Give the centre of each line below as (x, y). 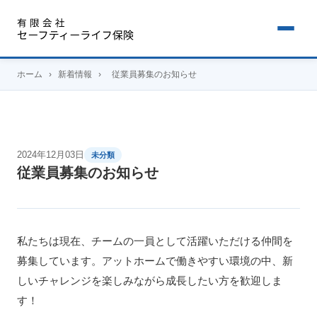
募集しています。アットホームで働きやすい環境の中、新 (155, 261)
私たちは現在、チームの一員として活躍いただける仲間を (155, 241)
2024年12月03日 (51, 155)
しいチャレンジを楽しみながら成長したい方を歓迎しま (150, 281)
